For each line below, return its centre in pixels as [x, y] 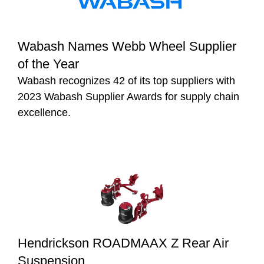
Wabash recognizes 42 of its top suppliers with [126, 80]
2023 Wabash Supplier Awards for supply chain [128, 96]
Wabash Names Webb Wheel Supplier [127, 46]
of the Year [48, 64]
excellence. [44, 112]
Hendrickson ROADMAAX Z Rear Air [123, 243]
